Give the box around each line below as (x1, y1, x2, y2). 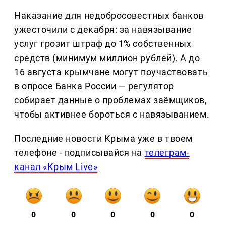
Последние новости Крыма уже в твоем (14, 133, 193, 144)
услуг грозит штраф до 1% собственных (14, 38, 192, 49)
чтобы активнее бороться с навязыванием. (14, 108, 210, 120)
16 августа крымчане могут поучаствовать (14, 66, 208, 77)
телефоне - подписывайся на (14, 147, 145, 158)
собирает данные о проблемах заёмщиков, (14, 94, 207, 105)
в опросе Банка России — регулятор (14, 80, 174, 91)
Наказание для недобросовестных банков (14, 10, 204, 21)
